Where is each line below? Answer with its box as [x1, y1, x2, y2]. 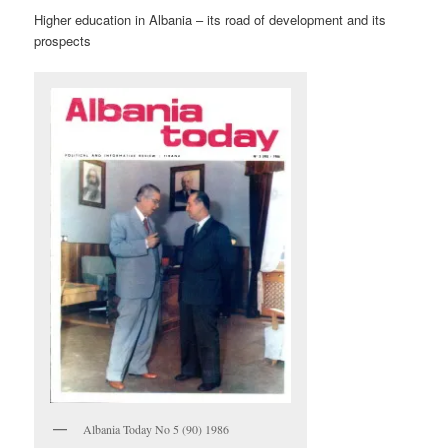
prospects [34, 31, 92, 51]
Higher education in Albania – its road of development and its [34, 10, 387, 30]
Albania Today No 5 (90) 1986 [83, 421, 230, 438]
